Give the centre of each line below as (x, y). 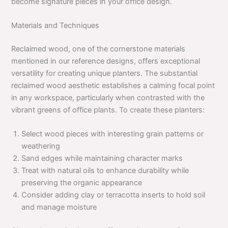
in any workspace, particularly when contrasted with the (108, 97)
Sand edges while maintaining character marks (102, 159)
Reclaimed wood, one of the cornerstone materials (98, 49)
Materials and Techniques (55, 25)
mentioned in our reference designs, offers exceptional (106, 61)
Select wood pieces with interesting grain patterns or (113, 134)
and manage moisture (59, 207)
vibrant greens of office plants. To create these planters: (108, 110)
